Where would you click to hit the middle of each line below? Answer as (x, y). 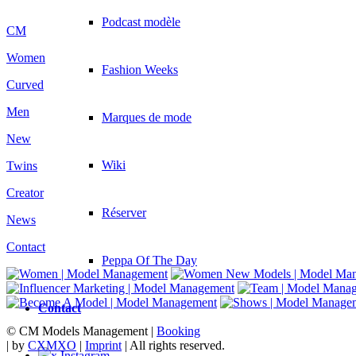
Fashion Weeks (140, 69)
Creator (25, 193)
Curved (25, 85)
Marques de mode (147, 117)
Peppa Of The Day (149, 260)
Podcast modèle (141, 21)
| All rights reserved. (173, 346)
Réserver (124, 212)
